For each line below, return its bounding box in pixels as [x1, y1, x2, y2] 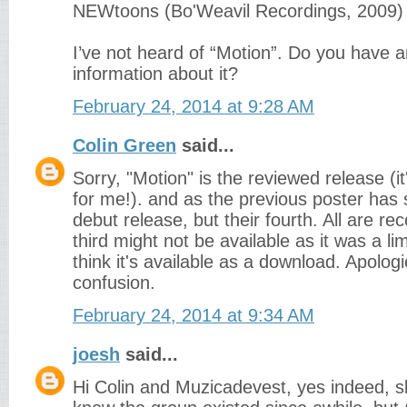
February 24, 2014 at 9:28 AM [73, 96, 314, 116]
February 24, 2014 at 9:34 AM [73, 305, 314, 325]
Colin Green [73, 135, 176, 155]
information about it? [73, 64, 238, 84]
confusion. [73, 273, 155, 293]
